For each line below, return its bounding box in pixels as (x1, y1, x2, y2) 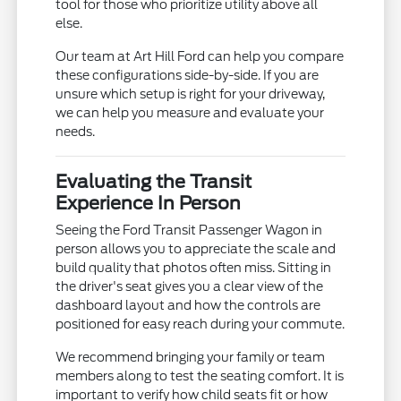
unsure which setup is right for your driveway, (55, 86, 326, 101)
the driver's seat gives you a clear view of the (55, 278, 324, 294)
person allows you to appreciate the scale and (55, 241, 337, 256)
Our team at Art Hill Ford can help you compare (55, 48, 345, 64)
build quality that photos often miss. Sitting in (55, 260, 332, 275)
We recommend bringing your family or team (55, 349, 326, 364)
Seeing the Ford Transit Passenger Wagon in (55, 222, 323, 237)
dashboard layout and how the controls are (55, 297, 321, 312)
